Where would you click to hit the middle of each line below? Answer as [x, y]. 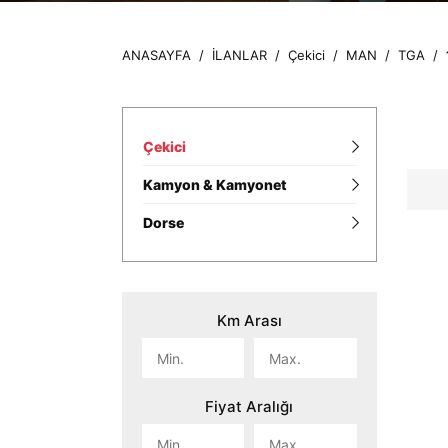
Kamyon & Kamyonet [214, 185]
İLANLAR [239, 55]
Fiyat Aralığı [249, 407]
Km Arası [249, 321]
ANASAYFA [156, 55]
